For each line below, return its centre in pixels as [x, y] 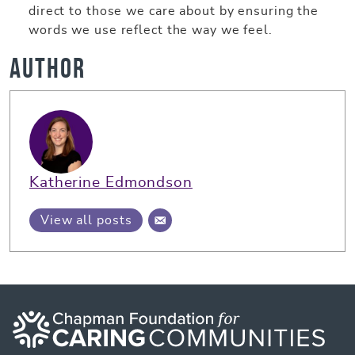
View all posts [86, 220]
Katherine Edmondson [111, 182]
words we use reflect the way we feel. [155, 30]
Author [48, 68]
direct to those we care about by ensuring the [174, 11]
